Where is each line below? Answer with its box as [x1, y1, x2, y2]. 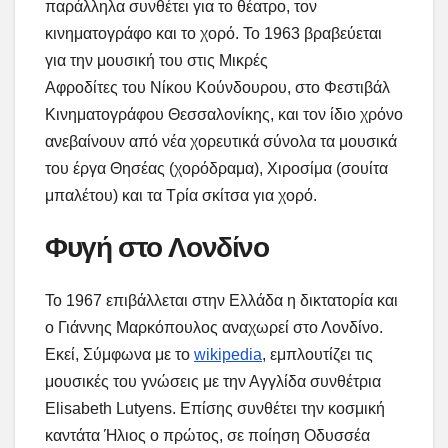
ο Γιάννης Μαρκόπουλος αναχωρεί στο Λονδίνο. [45, 319, 383, 337]
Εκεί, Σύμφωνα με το [45, 346, 194, 364]
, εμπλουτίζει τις [262, 346, 373, 364]
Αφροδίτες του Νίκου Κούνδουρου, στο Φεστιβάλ [45, 78, 390, 96]
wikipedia [194, 346, 262, 364]
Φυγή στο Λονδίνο [45, 229, 269, 264]
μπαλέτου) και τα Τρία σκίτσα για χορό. [45, 186, 317, 204]
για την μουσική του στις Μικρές [45, 51, 268, 69]
